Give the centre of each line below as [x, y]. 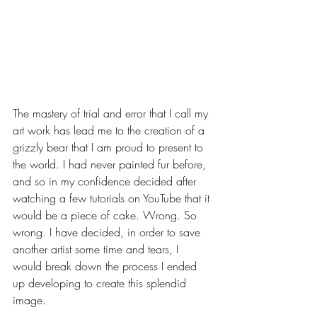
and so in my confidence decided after [106, 181]
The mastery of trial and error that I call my [112, 113]
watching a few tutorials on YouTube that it [113, 198]
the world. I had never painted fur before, [111, 164]
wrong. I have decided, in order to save [108, 232]
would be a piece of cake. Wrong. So [106, 215]
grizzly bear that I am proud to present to [110, 147]
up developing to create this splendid [101, 283]
